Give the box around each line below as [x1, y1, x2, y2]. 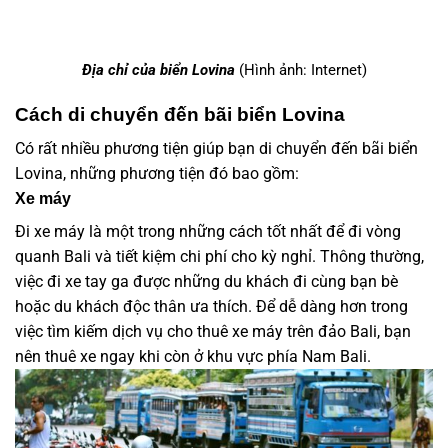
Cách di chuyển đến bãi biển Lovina [15, 103, 345, 125]
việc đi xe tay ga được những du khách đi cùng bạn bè [15, 272, 398, 292]
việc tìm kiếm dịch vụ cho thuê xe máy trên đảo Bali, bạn [15, 322, 411, 342]
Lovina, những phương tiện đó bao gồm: [15, 164, 299, 184]
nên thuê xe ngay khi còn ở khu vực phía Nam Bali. [15, 347, 379, 367]
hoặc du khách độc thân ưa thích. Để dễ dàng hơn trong [15, 297, 408, 317]
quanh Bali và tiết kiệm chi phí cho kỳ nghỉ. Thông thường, [15, 247, 424, 267]
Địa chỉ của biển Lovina [81, 60, 235, 79]
